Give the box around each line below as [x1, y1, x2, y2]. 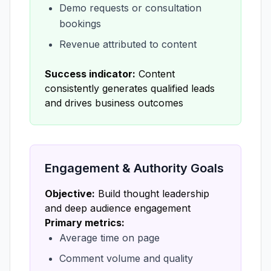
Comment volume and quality [59, 252, 193, 264]
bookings [59, 18, 101, 30]
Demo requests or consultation [59, 2, 201, 14]
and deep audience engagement [45, 202, 191, 214]
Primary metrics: [45, 217, 125, 229]
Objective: [45, 188, 95, 200]
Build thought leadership [95, 188, 209, 200]
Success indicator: [45, 68, 135, 80]
